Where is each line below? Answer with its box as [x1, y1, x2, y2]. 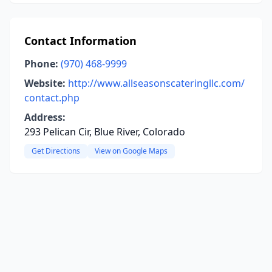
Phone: [24, 57, 58, 70]
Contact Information [24, 33, 137, 48]
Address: [24, 110, 66, 124]
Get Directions [32, 146, 80, 156]
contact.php [24, 91, 80, 104]
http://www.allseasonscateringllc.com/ [68, 76, 245, 90]
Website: [24, 76, 66, 90]
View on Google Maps [95, 146, 168, 156]
